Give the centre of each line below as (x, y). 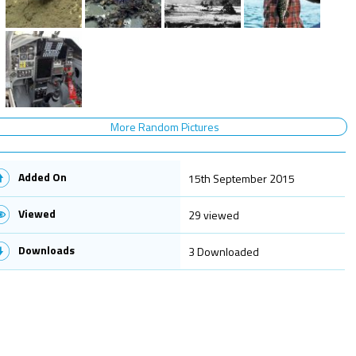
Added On (42, 176)
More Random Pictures (164, 126)
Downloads (46, 250)
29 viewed (213, 215)
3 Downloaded (223, 251)
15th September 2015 (241, 178)
